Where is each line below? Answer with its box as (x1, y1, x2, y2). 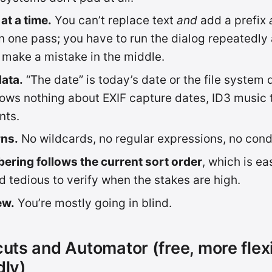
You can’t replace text (51, 13, 177, 28)
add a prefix (197, 13, 269, 28)
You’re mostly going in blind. (14, 195, 172, 210)
